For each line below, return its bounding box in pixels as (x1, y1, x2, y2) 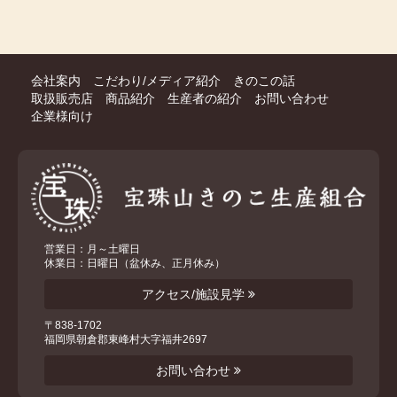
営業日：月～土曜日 (44, 243, 140, 255)
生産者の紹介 (167, 90, 242, 105)
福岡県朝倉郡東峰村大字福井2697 (44, 333, 207, 346)
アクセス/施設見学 (142, 287, 248, 302)
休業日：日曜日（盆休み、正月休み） (44, 257, 225, 269)
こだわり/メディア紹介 (93, 73, 221, 88)
